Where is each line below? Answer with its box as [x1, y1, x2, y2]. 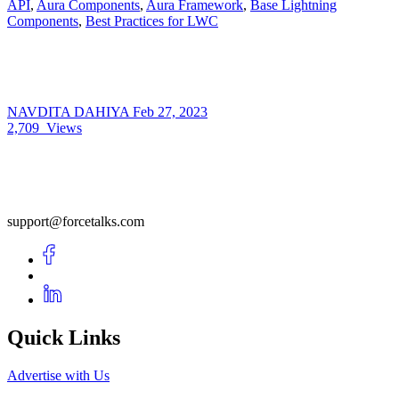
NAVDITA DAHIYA [7, 103, 133, 119]
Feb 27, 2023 [133, 103, 208, 119]
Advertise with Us [7, 367, 110, 383]
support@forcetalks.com [7, 213, 144, 229]
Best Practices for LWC [85, 12, 218, 28]
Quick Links [7, 325, 120, 349]
